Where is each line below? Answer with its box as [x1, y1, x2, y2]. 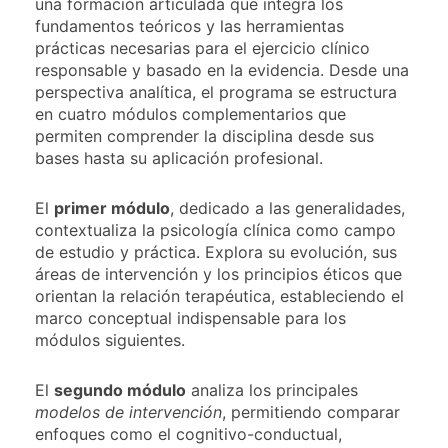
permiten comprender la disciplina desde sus [35, 125, 374, 146]
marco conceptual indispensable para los [35, 307, 346, 328]
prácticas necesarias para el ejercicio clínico [35, 37, 370, 58]
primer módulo [54, 197, 170, 218]
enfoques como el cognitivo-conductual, [35, 423, 342, 444]
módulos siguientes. [35, 329, 185, 350]
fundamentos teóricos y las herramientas [35, 15, 344, 36]
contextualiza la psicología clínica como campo [35, 219, 396, 240]
